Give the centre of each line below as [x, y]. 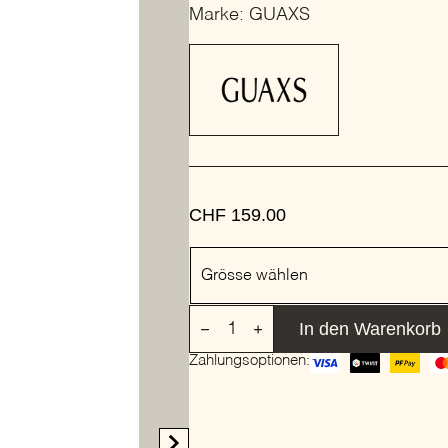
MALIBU [221, 331]
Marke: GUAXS [249, 15]
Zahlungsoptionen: [249, 360]
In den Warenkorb [370, 329]
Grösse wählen [254, 275]
